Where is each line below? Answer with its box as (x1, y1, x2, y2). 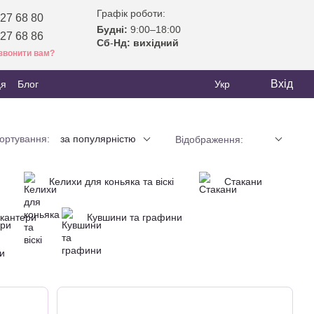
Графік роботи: (97, 8, 165, 19)
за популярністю (60, 133, 136, 144)
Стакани (224, 176, 262, 187)
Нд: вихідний (114, 37, 179, 48)
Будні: (97, 24, 128, 35)
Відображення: (175, 134, 243, 145)
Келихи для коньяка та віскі (49, 176, 174, 187)
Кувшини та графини (87, 212, 182, 223)
